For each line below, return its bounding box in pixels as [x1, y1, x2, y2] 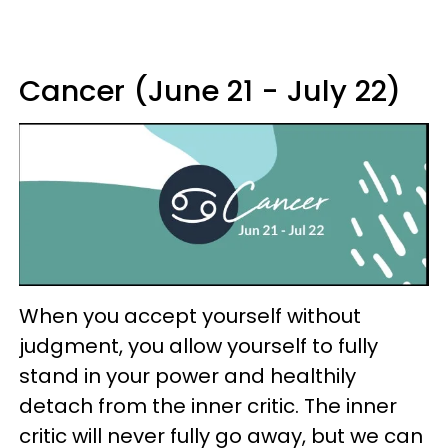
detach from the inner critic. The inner [19, 391, 397, 420]
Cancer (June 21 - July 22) [19, 71, 401, 112]
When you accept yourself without [19, 301, 361, 330]
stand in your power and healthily [19, 361, 356, 390]
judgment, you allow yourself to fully [19, 331, 378, 360]
